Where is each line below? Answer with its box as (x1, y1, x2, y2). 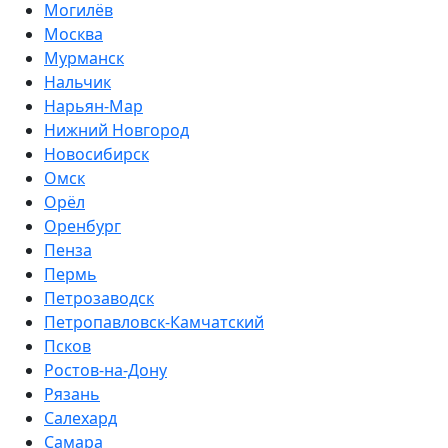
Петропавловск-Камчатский (44, 311, 264, 333)
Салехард (44, 407, 117, 429)
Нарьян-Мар (44, 95, 143, 117)
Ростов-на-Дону (44, 359, 167, 381)
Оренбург (44, 215, 121, 237)
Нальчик (44, 71, 111, 93)
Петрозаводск (44, 287, 154, 309)
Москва (44, 23, 103, 45)
